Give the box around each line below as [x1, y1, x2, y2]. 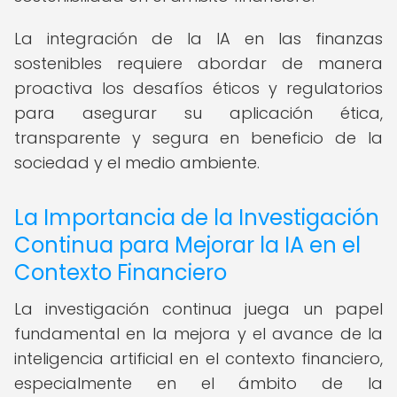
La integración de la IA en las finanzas [14, 27, 383, 50]
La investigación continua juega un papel [14, 298, 383, 320]
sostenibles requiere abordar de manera [14, 52, 383, 74]
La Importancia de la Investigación [14, 203, 379, 232]
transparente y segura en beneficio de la [14, 127, 383, 149]
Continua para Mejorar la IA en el [14, 230, 361, 260]
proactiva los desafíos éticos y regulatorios [14, 77, 383, 99]
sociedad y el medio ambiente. [14, 152, 260, 174]
